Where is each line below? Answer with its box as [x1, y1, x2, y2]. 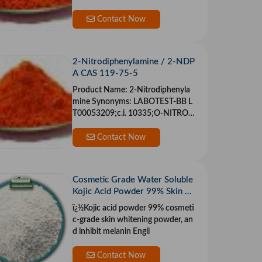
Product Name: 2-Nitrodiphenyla [72, 86, 129, 95]
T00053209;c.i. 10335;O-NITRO [72, 109, 188, 118]
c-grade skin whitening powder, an [72, 216, 193, 225]
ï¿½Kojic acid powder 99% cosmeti [72, 204, 194, 213]
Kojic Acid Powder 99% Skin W [72, 187, 194, 196]
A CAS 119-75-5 [72, 69, 138, 78]
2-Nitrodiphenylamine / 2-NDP [72, 57, 194, 67]
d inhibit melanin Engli [132, 227, 150, 236]
